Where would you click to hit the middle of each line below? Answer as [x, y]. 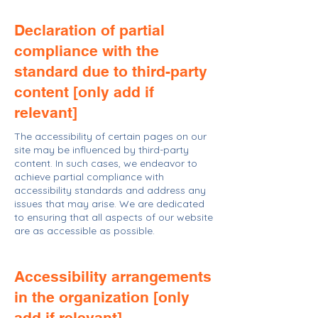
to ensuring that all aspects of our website [114, 217]
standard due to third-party [111, 71]
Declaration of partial [89, 30]
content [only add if [84, 92]
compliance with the [87, 51]
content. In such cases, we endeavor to [106, 163]
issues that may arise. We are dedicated [109, 204]
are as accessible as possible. [84, 231]
